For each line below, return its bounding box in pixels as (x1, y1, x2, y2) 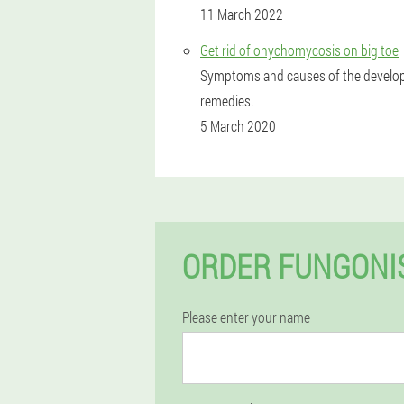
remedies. (200, 91, 253, 110)
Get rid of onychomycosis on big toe (200, 41, 399, 60)
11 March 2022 (200, 5, 283, 23)
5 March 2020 (200, 116, 276, 135)
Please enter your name (182, 308, 310, 326)
